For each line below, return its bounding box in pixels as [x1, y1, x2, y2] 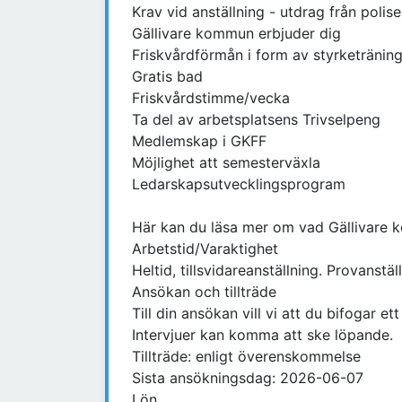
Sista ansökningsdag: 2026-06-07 [132, 369, 363, 388]
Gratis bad [132, 67, 203, 86]
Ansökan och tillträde [132, 283, 276, 301]
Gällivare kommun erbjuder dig [132, 24, 341, 43]
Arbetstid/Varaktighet [132, 240, 278, 258]
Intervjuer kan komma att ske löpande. [132, 326, 393, 345]
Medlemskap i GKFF [132, 132, 267, 151]
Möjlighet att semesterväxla [132, 153, 325, 172]
